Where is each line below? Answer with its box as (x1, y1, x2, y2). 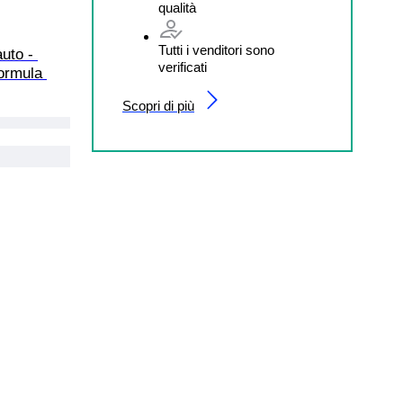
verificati (158, 58, 207, 75)
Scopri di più (122, 97, 194, 113)
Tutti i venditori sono (158, 41, 274, 58)
